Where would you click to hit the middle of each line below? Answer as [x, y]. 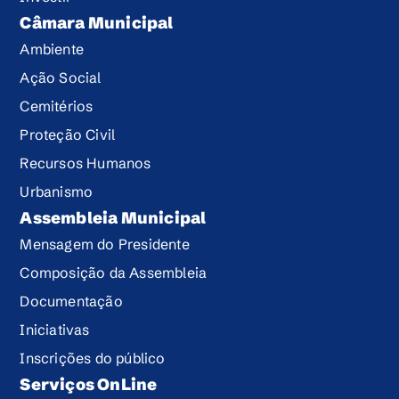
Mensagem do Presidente [105, 244]
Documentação [71, 301]
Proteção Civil [68, 134]
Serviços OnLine [89, 384]
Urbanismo [57, 191]
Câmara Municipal [97, 22]
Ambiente [52, 49]
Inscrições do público [93, 358]
